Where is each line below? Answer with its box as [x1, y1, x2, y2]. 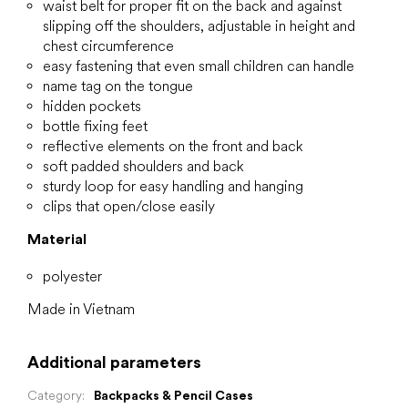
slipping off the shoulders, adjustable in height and [43, 17, 355, 36]
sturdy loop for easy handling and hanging [43, 178, 303, 196]
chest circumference [43, 37, 174, 56]
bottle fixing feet [43, 117, 148, 136]
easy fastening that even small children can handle [43, 57, 354, 76]
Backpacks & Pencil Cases [94, 388, 253, 403]
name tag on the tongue [43, 77, 193, 96]
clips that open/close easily [43, 198, 215, 216]
